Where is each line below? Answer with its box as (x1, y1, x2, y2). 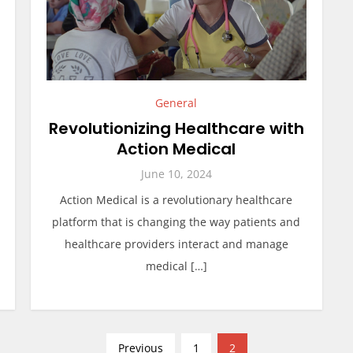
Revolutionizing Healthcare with (48, 117, 304, 139)
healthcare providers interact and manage (64, 236, 288, 251)
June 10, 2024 (140, 166, 212, 181)
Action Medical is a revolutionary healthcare (60, 192, 293, 207)
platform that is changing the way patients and (52, 214, 301, 229)
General (155, 95, 198, 110)
